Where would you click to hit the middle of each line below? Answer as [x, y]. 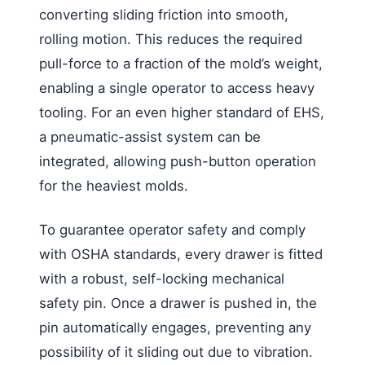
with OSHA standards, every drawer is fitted [181, 254]
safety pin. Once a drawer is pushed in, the [178, 303]
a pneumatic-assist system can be [150, 136]
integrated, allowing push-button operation [178, 161]
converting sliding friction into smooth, [164, 14]
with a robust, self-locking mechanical [162, 278]
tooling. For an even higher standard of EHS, [182, 112]
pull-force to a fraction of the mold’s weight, [181, 63]
